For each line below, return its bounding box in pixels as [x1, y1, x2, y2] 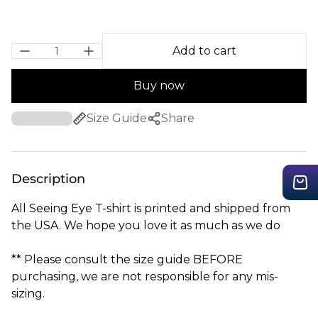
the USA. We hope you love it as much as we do [11, 219, 280, 232]
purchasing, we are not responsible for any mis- [11, 270, 278, 283]
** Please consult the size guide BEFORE [11, 253, 243, 266]
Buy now [133, 79, 185, 92]
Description [11, 171, 85, 187]
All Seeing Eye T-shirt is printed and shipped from [11, 202, 290, 215]
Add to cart [172, 44, 236, 57]
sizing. [11, 287, 45, 300]
